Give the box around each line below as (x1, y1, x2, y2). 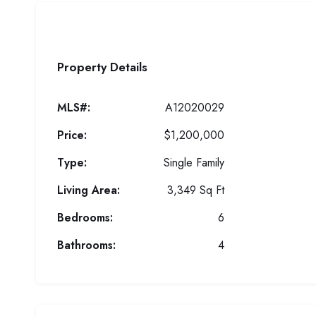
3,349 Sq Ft (167, 182, 225, 198)
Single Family (164, 154, 225, 171)
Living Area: (57, 182, 120, 198)
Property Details (57, 59, 147, 75)
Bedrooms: (57, 209, 113, 226)
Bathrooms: (57, 237, 116, 253)
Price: (57, 127, 87, 143)
